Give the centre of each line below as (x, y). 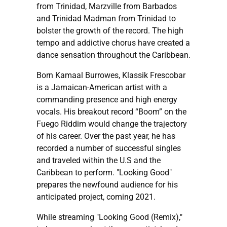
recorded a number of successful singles (109, 148)
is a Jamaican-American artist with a (102, 87)
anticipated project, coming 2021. (96, 197)
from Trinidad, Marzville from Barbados (107, 6)
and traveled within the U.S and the (99, 160)
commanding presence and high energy (107, 99)
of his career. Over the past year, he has (106, 136)
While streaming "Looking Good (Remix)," (109, 217)
